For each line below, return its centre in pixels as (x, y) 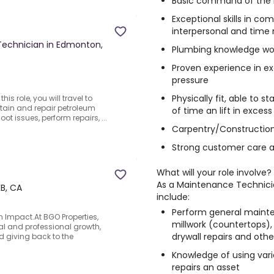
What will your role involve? (214, 172)
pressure (190, 80)
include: (173, 197)
